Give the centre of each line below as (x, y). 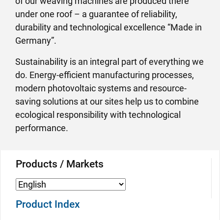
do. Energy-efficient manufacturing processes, (105, 75)
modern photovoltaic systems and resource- (101, 88)
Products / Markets (60, 164)
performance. (42, 128)
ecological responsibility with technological (98, 115)
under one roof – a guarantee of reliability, (96, 14)
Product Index (48, 204)
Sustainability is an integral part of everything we (110, 62)
